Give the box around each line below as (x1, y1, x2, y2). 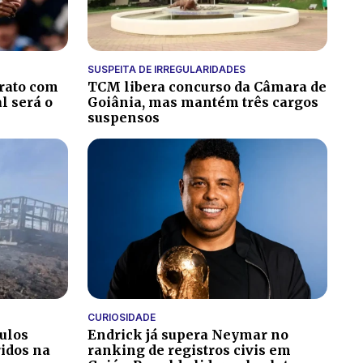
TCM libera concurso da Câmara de (88, 79, 327, 96)
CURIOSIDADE (88, 310, 156, 323)
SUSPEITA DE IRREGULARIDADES (88, 63, 246, 76)
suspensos (88, 109, 160, 126)
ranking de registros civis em (88, 341, 291, 358)
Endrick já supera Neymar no (88, 326, 288, 343)
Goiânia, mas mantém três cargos (88, 94, 318, 111)
